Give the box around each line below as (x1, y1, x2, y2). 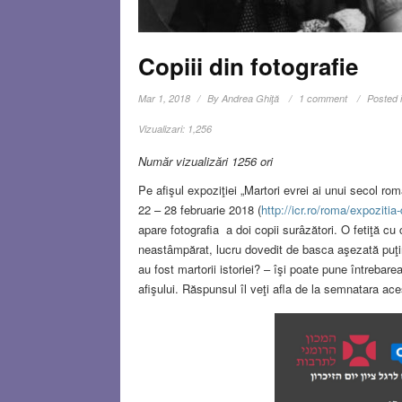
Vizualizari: (138, 122, 186, 135)
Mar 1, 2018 (138, 92, 191, 105)
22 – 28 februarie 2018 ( (138, 201, 262, 218)
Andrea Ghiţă (222, 92, 280, 105)
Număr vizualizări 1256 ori (138, 153, 274, 170)
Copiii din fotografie (138, 49, 359, 83)
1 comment (299, 92, 348, 105)
